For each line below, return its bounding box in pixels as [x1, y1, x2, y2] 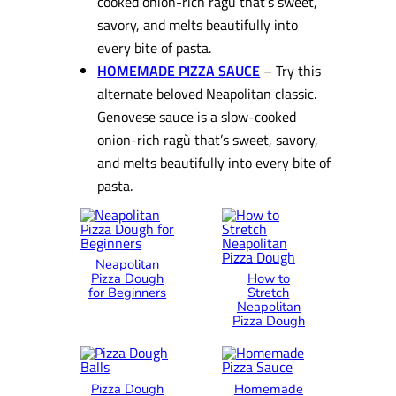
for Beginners [88, 284, 167, 301]
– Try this [263, 58, 322, 81]
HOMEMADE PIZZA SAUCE [97, 58, 261, 81]
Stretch [247, 284, 290, 301]
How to [247, 270, 290, 287]
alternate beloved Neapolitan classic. [97, 81, 317, 104]
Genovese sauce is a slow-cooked [97, 104, 297, 127]
